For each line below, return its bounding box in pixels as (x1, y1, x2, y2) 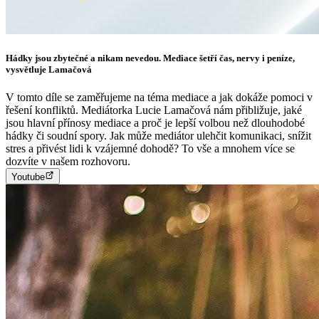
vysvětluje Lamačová (6, 64, 92, 75)
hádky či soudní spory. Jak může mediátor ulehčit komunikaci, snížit (6, 130, 311, 142)
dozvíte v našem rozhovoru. (6, 155, 130, 168)
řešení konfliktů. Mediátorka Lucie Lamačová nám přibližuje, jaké (6, 104, 302, 117)
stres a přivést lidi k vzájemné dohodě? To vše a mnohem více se (6, 142, 295, 155)
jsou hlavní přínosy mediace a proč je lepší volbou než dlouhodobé (6, 117, 305, 130)
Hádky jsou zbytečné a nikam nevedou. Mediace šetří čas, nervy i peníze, (6, 53, 295, 64)
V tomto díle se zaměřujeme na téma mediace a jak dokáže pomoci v (6, 91, 313, 104)
